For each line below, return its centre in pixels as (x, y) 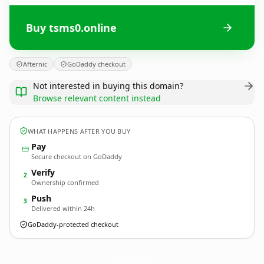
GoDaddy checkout (96, 64)
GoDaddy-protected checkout (73, 224)
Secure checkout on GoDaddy (77, 156)
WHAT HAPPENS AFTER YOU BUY (79, 131)
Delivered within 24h (63, 208)
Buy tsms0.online (71, 27)
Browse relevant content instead (97, 98)
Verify (43, 172)
